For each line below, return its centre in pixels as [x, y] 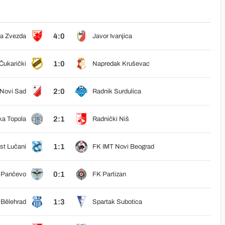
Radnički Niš [110, 119]
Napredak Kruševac [121, 64]
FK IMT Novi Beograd [123, 147]
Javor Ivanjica [112, 36]
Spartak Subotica [117, 202]
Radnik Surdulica [117, 91]
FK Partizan [109, 174]
